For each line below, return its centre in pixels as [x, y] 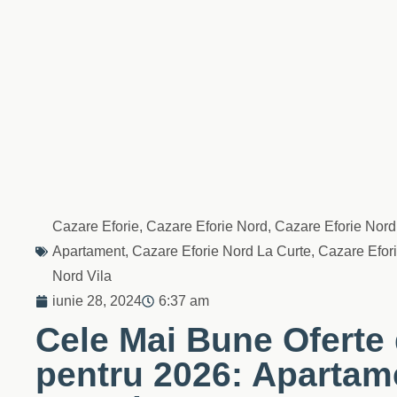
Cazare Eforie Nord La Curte [222, 251]
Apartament [89, 251]
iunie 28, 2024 [97, 301]
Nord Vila [82, 276]
